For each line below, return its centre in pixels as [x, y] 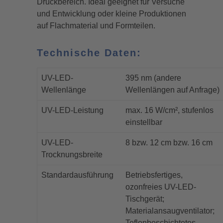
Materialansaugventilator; [170, 211]
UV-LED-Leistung [72, 110]
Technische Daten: [89, 53]
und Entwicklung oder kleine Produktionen [111, 14]
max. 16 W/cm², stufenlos [169, 110]
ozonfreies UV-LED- [161, 187]
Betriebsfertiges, [154, 175]
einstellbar [144, 122]
